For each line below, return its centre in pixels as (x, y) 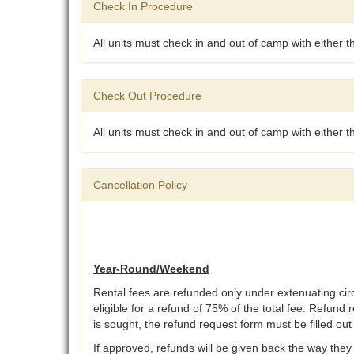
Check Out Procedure (147, 96)
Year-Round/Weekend (151, 269)
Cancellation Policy (140, 185)
